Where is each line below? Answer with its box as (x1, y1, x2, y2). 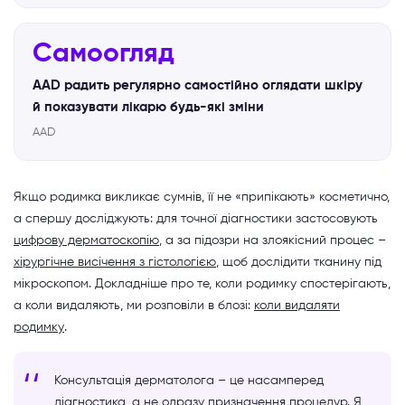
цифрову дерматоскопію (14, 233, 159, 247)
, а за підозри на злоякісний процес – (159, 233, 386, 247)
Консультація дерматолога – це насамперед (54, 373, 324, 387)
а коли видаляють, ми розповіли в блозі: (14, 298, 254, 312)
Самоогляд (33, 41, 174, 68)
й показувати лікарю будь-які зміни (33, 100, 264, 115)
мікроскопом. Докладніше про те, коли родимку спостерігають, (14, 277, 391, 290)
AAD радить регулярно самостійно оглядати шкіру (33, 79, 363, 93)
